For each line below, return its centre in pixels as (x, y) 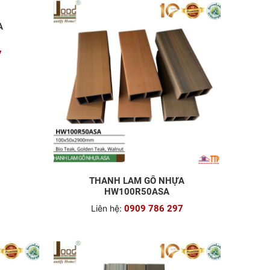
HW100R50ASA (137, 206)
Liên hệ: (106, 223)
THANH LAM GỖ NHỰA (137, 196)
